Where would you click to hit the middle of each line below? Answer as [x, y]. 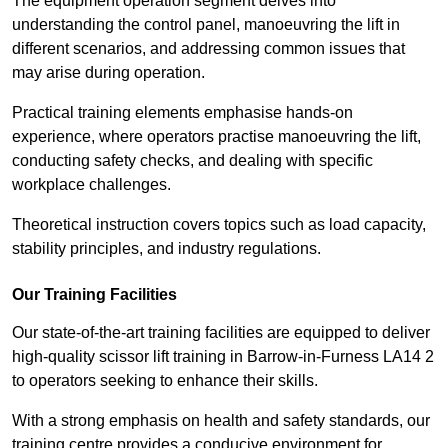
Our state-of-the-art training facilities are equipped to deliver [221, 333]
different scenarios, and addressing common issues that [208, 49]
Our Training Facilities [94, 295]
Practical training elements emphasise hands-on [182, 113]
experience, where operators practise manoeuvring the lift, [216, 137]
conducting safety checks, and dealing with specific [192, 161]
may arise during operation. [108, 73]
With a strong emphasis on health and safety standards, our [221, 421]
